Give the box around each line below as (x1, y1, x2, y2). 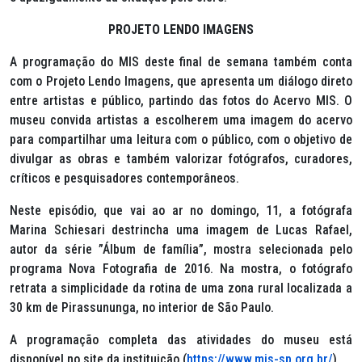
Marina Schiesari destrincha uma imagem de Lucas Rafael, (10, 222, 352, 238)
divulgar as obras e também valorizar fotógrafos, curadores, (10, 151, 352, 166)
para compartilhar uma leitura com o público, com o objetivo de (10, 132, 352, 147)
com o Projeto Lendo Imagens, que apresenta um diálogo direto (10, 74, 352, 89)
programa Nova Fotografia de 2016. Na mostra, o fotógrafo (10, 261, 352, 276)
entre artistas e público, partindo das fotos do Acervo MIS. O (10, 93, 352, 108)
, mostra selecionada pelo (203, 242, 352, 257)
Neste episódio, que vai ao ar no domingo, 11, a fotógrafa (10, 203, 352, 218)
